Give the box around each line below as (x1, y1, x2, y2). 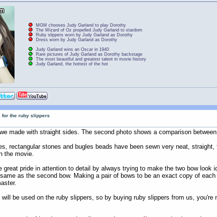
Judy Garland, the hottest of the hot (35, 61, 108, 66)
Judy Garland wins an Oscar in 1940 (35, 46, 109, 52)
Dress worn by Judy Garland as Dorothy (35, 37, 117, 43)
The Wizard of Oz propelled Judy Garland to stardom (35, 28, 142, 33)
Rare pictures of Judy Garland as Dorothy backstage (35, 51, 142, 57)
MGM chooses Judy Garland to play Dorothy (35, 23, 126, 28)
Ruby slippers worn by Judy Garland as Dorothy (35, 32, 133, 38)
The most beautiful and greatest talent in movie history (35, 56, 146, 62)
